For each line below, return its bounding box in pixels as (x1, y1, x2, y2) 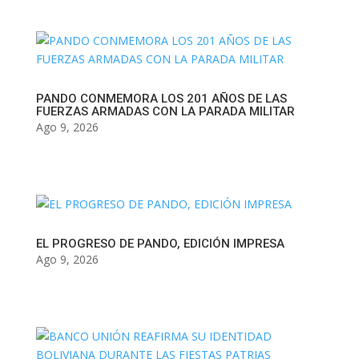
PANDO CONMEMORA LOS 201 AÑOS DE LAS (35, 91, 287, 107)
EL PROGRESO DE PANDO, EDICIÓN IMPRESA (35, 236, 284, 252)
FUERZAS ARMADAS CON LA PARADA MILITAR (35, 104, 295, 119)
